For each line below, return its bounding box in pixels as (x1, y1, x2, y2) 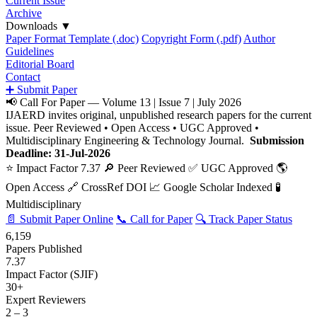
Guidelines (6, 45, 54, 57)
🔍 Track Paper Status (195, 213, 292, 225)
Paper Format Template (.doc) (6, 33, 139, 45)
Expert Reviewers (6, 294, 86, 306)
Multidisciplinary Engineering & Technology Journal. (6, 134, 250, 146)
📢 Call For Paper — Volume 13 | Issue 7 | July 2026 (6, 96, 241, 108)
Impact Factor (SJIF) (6, 268, 98, 280)
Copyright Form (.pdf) (142, 33, 241, 45)
